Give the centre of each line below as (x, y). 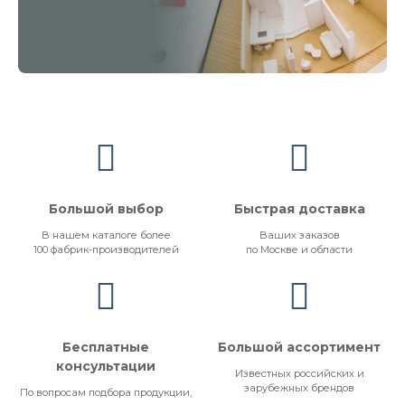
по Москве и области (299, 250)
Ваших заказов (299, 235)
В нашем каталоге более (106, 235)
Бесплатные (106, 348)
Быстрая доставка (299, 209)
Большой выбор (106, 209)
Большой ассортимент (299, 348)
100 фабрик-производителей (106, 250)
